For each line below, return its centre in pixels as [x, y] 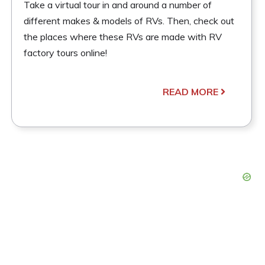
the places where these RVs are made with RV [123, 36]
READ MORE [190, 91]
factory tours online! [66, 52]
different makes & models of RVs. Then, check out [129, 20]
